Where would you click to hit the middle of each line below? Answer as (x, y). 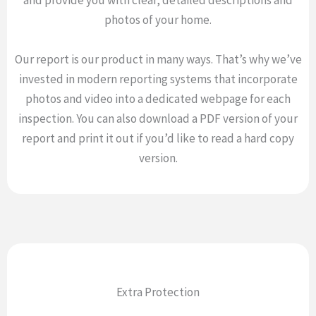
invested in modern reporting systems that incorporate (158, 79)
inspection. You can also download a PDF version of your (158, 118)
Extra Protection (158, 292)
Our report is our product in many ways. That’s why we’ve (158, 59)
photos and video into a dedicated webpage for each (158, 98)
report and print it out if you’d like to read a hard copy (158, 138)
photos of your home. (158, 20)
